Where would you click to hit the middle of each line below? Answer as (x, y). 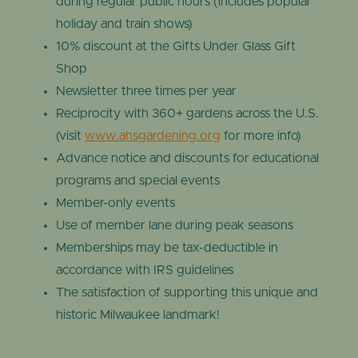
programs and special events (137, 181)
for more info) (261, 136)
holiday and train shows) (124, 24)
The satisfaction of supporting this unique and (187, 293)
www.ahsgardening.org (152, 136)
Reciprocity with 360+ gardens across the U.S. (187, 114)
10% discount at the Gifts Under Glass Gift (175, 47)
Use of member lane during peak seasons (174, 226)
